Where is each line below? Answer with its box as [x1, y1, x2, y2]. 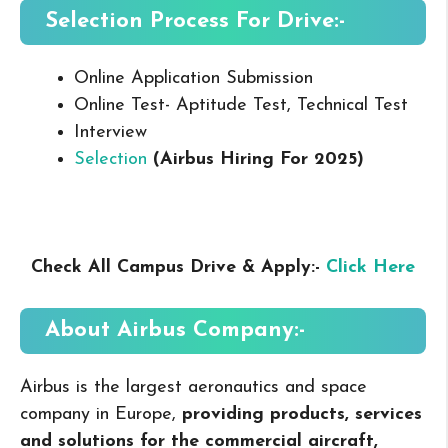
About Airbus [45, 318, 193, 342]
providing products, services [182, 404, 422, 424]
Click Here [326, 257, 415, 277]
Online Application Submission [74, 68, 313, 88]
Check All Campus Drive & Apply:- [31, 257, 326, 277]
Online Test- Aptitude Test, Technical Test [74, 95, 408, 115]
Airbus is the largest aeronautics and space [20, 377, 367, 397]
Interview [74, 122, 147, 142]
